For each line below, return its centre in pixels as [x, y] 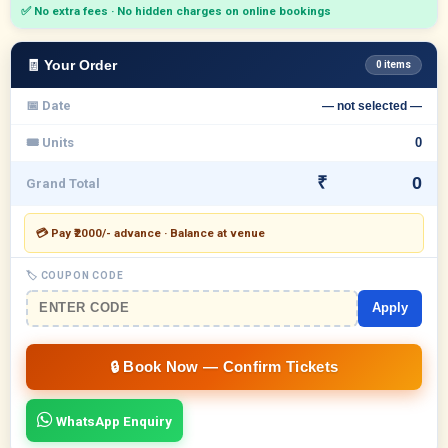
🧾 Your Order [71, 65]
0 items [393, 65]
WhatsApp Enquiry [112, 421]
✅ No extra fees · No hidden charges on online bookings [176, 11]
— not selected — [372, 105]
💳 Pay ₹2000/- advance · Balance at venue [150, 233]
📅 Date [48, 106]
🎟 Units [50, 143]
